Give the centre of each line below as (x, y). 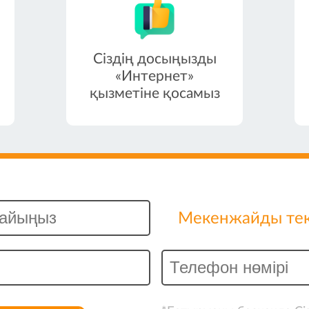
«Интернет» (154, 76)
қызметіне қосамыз (154, 93)
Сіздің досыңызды (154, 59)
